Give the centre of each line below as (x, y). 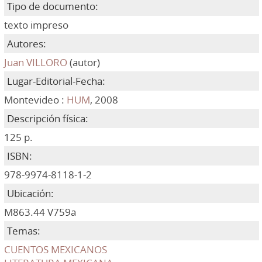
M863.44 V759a (40, 212)
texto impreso (36, 25)
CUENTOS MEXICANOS (55, 249)
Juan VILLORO (35, 62)
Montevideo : (35, 100)
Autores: (26, 44)
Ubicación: (30, 193)
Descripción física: (47, 118)
